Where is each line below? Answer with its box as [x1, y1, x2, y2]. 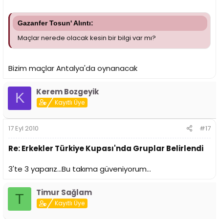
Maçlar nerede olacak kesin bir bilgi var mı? [18, 33, 156, 43]
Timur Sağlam [36, 187, 92, 198]
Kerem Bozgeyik [36, 86, 99, 97]
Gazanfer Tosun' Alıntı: [18, 19, 93, 27]
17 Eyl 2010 [8, 124, 39, 133]
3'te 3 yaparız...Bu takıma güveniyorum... [8, 164, 151, 175]
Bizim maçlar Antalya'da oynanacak [8, 63, 137, 73]
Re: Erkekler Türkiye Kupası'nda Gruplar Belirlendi [8, 143, 203, 154]
